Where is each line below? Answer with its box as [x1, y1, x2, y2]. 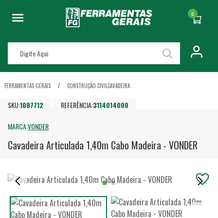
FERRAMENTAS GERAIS [4, 82, 51, 90]
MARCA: [8, 121, 28, 131]
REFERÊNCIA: [61, 99, 93, 110]
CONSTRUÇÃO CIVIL [67, 82, 108, 90]
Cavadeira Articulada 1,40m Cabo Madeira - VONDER [8, 138, 198, 153]
